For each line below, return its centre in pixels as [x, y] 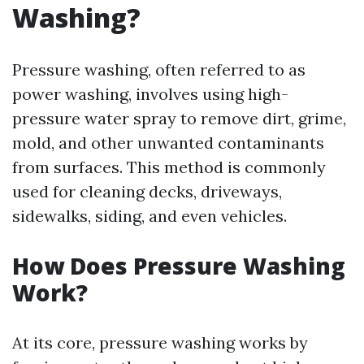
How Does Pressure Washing [179, 266]
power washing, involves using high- [150, 94]
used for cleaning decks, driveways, [147, 191]
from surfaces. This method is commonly [169, 167]
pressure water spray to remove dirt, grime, [179, 118]
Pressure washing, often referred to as [159, 69]
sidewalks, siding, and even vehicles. [149, 216]
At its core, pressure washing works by [160, 342]
